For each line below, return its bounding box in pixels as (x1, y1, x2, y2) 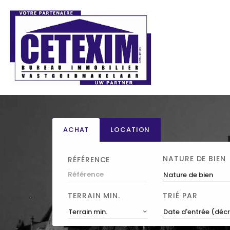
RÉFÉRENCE (68, 154, 110, 165)
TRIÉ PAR (163, 190, 198, 201)
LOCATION (110, 125, 150, 135)
